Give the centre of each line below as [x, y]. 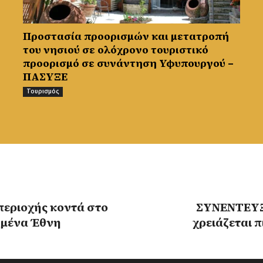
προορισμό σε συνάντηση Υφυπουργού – [128, 63]
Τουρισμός [43, 91]
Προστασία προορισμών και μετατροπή [126, 36]
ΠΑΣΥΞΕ [45, 76]
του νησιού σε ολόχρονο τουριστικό [115, 49]
